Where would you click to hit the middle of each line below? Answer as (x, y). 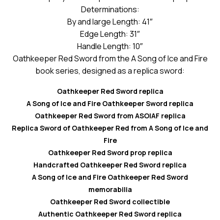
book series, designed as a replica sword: (110, 71)
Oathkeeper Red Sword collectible (110, 202)
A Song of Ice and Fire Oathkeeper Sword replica (110, 104)
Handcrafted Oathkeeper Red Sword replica (110, 165)
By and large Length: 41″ (110, 22)
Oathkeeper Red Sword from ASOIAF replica (110, 116)
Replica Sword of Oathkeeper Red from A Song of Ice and (110, 128)
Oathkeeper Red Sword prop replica (110, 153)
